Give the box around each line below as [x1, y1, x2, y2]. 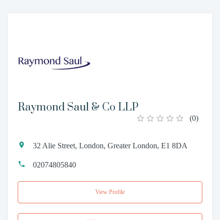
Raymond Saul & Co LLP [18, 100, 138, 114]
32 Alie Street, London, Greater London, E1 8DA [33, 141, 188, 150]
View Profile [95, 188, 125, 195]
